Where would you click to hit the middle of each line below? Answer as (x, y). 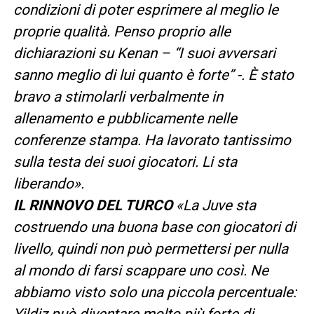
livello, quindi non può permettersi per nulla (150, 248)
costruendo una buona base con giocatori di (154, 227)
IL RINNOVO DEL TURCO (94, 205)
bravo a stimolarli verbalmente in (118, 96)
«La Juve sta (216, 205)
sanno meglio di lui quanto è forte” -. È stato (153, 75)
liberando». (48, 183)
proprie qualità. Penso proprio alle (122, 31)
